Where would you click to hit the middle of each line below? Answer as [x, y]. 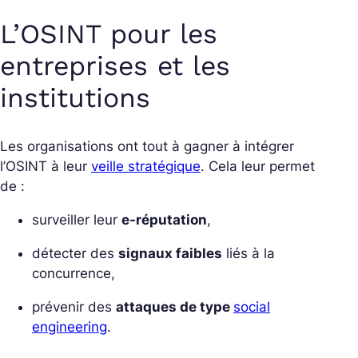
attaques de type [175, 306]
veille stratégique [146, 166]
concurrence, [74, 273]
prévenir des [74, 306]
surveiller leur [77, 219]
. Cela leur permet [258, 166]
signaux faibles [170, 253]
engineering [70, 326]
